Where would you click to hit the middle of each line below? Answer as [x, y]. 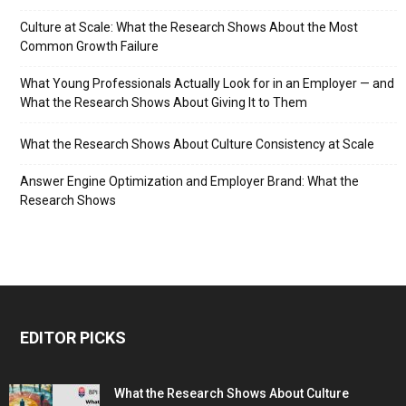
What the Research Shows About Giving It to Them [164, 103]
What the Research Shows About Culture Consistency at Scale [197, 145]
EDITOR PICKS [73, 338]
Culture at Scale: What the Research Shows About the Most [189, 28]
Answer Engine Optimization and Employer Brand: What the [189, 182]
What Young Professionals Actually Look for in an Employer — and [207, 84]
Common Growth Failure [89, 47]
